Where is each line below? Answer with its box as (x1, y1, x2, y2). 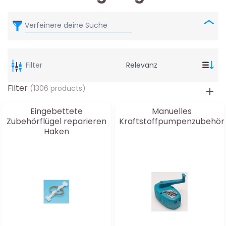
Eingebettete (30, 105, 83, 117)
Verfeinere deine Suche (25, 20, 107, 31)
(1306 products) (30, 83, 86, 93)
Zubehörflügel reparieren (7, 116, 106, 127)
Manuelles (152, 105, 192, 117)
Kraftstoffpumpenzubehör (119, 116, 224, 127)
